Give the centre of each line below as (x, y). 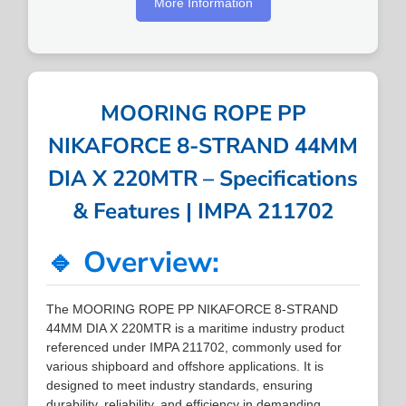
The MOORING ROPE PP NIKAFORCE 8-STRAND (193, 309)
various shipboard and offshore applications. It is (185, 366)
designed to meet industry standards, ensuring (180, 385)
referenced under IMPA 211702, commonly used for (194, 347)
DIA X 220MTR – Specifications (203, 178)
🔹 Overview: (133, 262)
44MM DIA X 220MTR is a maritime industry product (196, 328)
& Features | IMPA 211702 (203, 211)
